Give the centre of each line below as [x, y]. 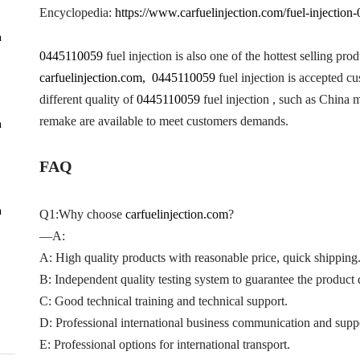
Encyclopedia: [77, 12]
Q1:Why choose [82, 214]
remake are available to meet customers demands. [164, 121]
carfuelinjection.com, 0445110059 [127, 78]
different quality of [88, 99]
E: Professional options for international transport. [164, 344]
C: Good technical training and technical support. [163, 301]
